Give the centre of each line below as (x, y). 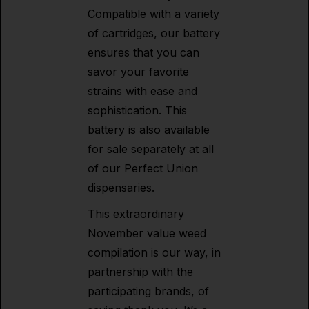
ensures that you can (143, 52)
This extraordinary (136, 214)
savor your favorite (138, 72)
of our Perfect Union (143, 168)
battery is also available (149, 130)
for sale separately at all (151, 149)
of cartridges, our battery (154, 33)
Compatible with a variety (153, 14)
